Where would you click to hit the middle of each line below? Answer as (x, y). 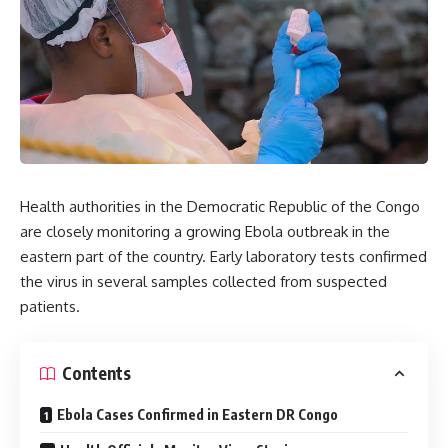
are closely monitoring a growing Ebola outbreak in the (205, 231)
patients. (50, 306)
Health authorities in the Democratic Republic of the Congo (220, 206)
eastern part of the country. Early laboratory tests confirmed (223, 256)
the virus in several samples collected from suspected (203, 281)
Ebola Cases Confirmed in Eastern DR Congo (197, 414)
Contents (96, 373)
